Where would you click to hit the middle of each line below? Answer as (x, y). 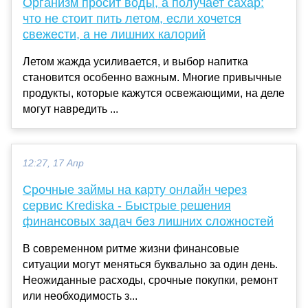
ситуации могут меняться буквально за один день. (150, 265)
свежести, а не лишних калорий (114, 35)
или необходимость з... (80, 296)
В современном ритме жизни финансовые (131, 249)
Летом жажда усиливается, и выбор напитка (135, 62)
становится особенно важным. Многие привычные (152, 78)
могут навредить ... (70, 109)
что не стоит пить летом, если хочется (132, 19)
